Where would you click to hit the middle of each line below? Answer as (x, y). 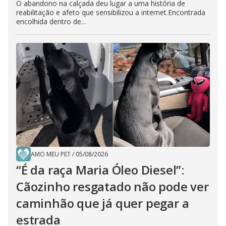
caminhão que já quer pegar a (103, 203)
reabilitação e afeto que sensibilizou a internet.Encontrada (111, 13)
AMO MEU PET (51, 154)
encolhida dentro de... (51, 22)
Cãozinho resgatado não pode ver (112, 187)
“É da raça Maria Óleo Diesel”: (100, 170)
